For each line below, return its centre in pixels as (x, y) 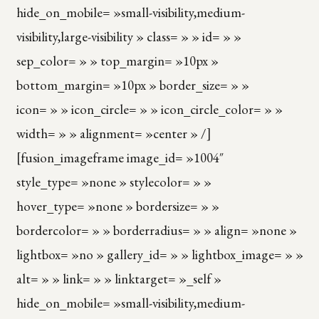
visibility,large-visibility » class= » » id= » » (129, 36)
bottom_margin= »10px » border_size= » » (132, 85)
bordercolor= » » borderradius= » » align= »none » (156, 230)
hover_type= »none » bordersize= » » (117, 206)
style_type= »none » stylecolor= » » (114, 182)
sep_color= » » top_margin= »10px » (117, 61)
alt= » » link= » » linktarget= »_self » (119, 278)
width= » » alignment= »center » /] (114, 133)
